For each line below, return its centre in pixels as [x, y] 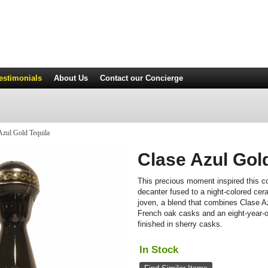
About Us [71, 78]
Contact [114, 78]
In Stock [159, 250]
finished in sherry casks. [180, 224]
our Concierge [156, 78]
